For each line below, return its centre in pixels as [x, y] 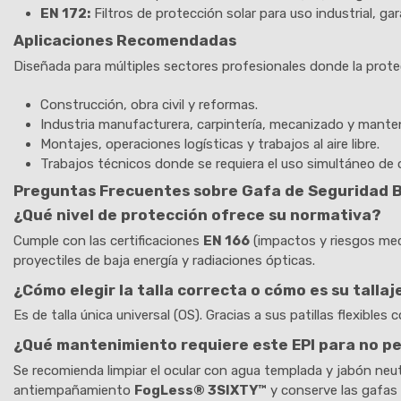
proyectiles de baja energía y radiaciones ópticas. [164, 260]
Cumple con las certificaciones [108, 240]
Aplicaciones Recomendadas [125, 41]
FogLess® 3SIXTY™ [200, 390]
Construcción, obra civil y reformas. [149, 104]
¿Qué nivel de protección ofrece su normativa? [197, 215]
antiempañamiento [74, 390]
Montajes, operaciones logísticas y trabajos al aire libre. [210, 144]
